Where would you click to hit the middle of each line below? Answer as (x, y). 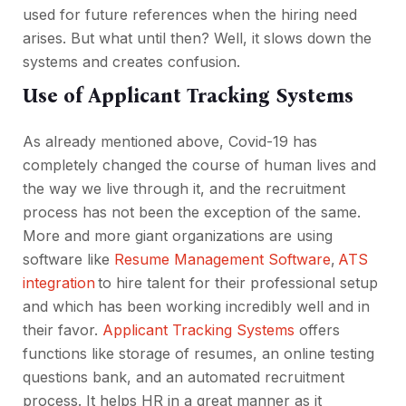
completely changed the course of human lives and (199, 165)
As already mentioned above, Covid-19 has (170, 142)
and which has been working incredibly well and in (196, 307)
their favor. (63, 330)
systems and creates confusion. (131, 62)
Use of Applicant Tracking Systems (191, 96)
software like (68, 260)
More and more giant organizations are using (178, 236)
